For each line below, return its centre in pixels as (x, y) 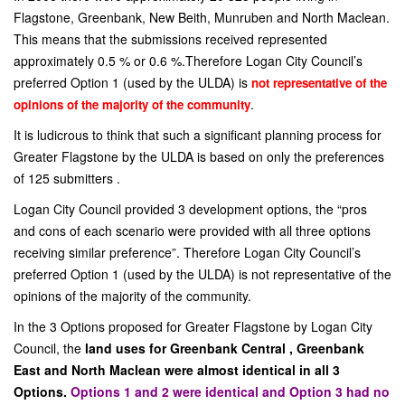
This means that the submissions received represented (170, 39)
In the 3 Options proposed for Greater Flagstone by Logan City (193, 326)
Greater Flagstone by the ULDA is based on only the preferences (199, 156)
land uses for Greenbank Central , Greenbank (225, 348)
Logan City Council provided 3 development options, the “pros (190, 209)
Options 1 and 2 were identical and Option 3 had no (230, 391)
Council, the (49, 348)
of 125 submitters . (67, 178)
